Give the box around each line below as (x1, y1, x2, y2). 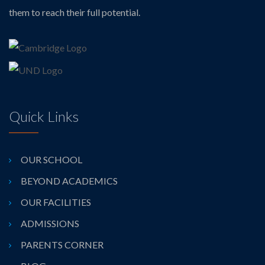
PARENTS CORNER (21, 239, 104, 251)
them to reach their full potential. (9, 7, 140, 18)
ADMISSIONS (21, 218, 79, 230)
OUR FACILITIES (21, 196, 91, 208)
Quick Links (9, 108, 79, 125)
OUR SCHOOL (21, 154, 82, 166)
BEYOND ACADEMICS (21, 175, 118, 187)
